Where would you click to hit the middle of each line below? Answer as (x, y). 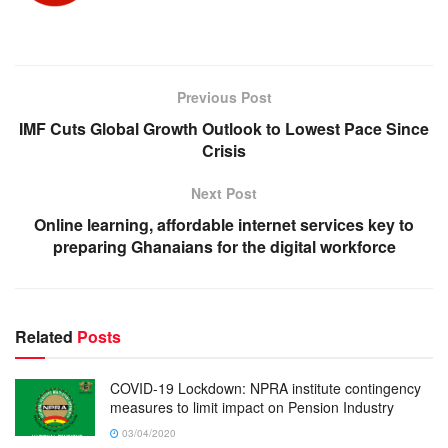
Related (44, 336)
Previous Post (224, 96)
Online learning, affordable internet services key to (224, 224)
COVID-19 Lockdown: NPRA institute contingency (265, 387)
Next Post (224, 192)
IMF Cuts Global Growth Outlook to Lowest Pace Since (224, 128)
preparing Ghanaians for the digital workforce (224, 246)
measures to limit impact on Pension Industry (252, 406)
